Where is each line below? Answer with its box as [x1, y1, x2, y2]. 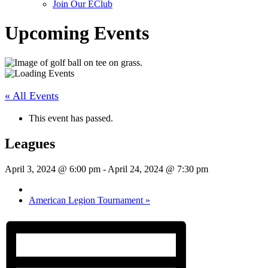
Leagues [5, 135, 55, 151]
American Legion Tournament [29, 194, 145, 205]
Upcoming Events [5, 22, 149, 44]
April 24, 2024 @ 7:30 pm [108, 163, 208, 174]
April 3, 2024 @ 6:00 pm [5, 163, 100, 174]
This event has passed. [29, 112, 113, 123]
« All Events [5, 89, 59, 102]
